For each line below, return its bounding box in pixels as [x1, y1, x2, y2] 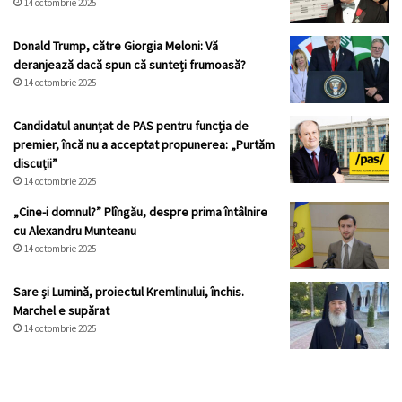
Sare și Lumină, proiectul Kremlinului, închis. [13, 284, 244, 301]
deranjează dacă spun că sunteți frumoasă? [13, 57, 246, 74]
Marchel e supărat [13, 302, 109, 319]
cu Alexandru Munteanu [13, 223, 136, 240]
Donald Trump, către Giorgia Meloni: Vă [13, 38, 218, 55]
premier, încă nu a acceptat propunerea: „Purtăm [13, 136, 275, 153]
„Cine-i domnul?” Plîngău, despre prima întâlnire [13, 204, 267, 221]
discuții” [13, 155, 57, 172]
